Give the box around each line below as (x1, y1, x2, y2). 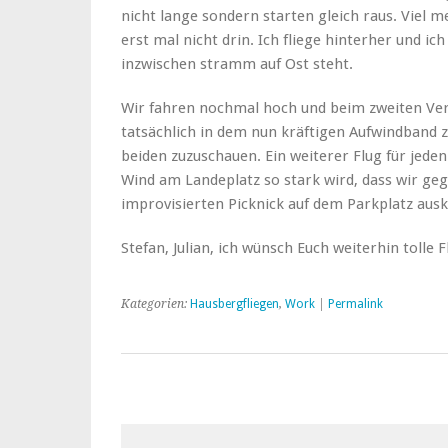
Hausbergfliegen (190, 297, 279, 312)
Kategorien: (121, 297, 190, 312)
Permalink (328, 297, 383, 312)
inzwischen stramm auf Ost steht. (121, 55, 353, 74)
